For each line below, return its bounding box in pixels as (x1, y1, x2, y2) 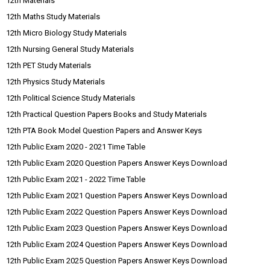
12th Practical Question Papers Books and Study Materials (6, 110, 207, 119)
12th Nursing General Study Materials (6, 45, 134, 54)
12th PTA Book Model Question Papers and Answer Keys (6, 126, 202, 135)
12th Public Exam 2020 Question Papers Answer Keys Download (6, 159, 227, 168)
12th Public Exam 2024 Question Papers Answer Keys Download (6, 240, 227, 249)
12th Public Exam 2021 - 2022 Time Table (6, 175, 145, 184)
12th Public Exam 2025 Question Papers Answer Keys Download (6, 256, 227, 265)
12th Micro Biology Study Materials (6, 28, 127, 37)
